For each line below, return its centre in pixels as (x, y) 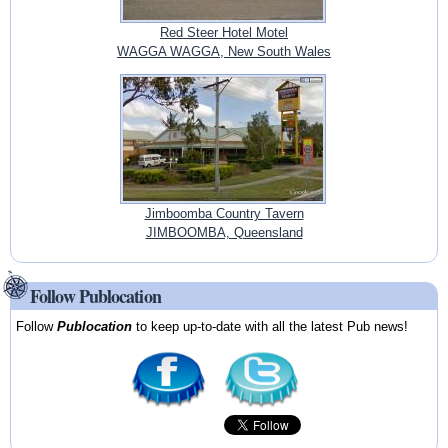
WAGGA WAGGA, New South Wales (224, 52)
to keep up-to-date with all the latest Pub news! (270, 326)
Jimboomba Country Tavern (224, 214)
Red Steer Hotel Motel (224, 33)
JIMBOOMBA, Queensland (224, 233)
